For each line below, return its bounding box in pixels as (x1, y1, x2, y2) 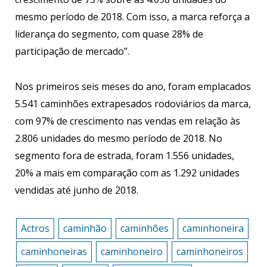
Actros (20, 221, 49, 235)
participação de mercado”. (15, 45, 129, 58)
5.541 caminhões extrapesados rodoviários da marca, (15, 97, 251, 111)
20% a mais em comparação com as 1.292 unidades (15, 166, 240, 180)
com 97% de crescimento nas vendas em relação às (15, 114, 240, 128)
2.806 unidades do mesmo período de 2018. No (15, 132, 222, 145)
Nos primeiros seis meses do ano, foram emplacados (15, 80, 251, 94)
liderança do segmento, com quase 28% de (15, 27, 203, 41)
